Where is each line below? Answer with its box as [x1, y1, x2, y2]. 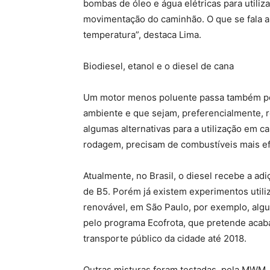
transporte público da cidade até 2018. [83, 233, 249, 245]
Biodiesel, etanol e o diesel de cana [83, 60, 236, 72]
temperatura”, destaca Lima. [83, 29, 204, 41]
